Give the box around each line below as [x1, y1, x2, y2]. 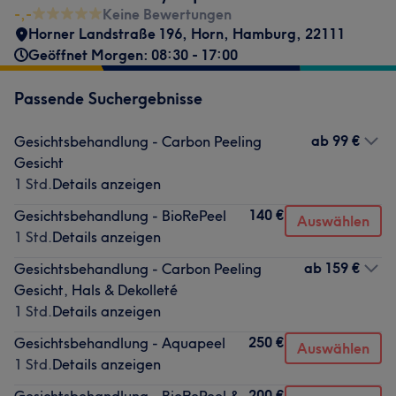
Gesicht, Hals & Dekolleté [14, 281, 178, 299]
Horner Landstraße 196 [28, 25, 182, 42]
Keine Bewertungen [103, 5, 232, 23]
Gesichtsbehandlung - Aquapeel [14, 334, 225, 352]
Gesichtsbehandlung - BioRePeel [14, 207, 226, 225]
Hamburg [232, 25, 296, 42]
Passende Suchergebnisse [14, 88, 202, 109]
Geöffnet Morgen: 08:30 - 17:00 [28, 46, 238, 64]
